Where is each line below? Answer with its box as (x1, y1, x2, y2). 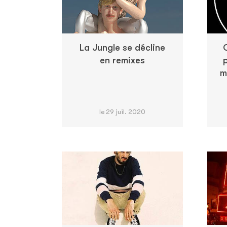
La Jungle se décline (80, 42, 165, 53)
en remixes (100, 55, 145, 65)
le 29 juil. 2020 (99, 107, 145, 116)
